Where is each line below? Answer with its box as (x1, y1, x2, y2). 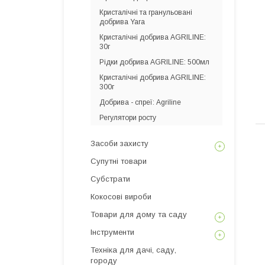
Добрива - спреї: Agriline (99, 98, 181, 106)
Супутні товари (91, 157, 147, 166)
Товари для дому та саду (91, 210, 187, 219)
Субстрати (91, 174, 130, 183)
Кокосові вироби (91, 192, 151, 201)
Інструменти (91, 228, 134, 237)
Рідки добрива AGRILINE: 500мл (99, 58, 209, 66)
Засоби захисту (91, 139, 148, 148)
